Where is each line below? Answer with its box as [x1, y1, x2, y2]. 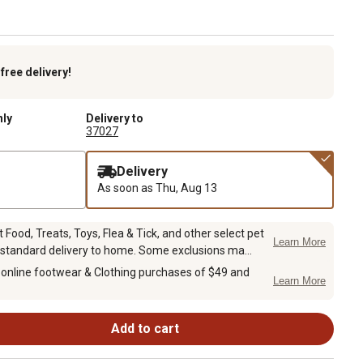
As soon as [97, 181, 156, 194]
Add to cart [110, 320, 179, 336]
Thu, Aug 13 [156, 181, 217, 194]
